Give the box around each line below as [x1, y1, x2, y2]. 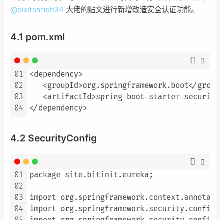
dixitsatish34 [17, 5, 64, 15]
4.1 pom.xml [10, 31, 65, 43]
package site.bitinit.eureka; [29, 170, 153, 180]
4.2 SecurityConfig [10, 132, 97, 144]
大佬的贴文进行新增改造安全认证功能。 [64, 5, 198, 15]
